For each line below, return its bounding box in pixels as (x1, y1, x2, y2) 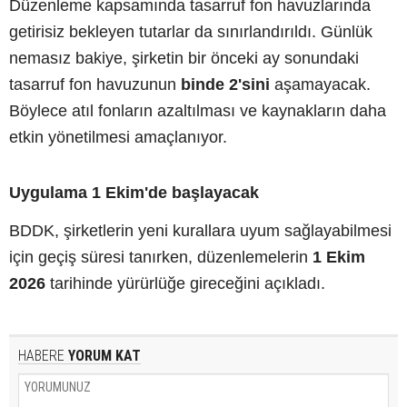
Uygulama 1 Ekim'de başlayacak (9, 183, 259, 202)
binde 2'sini (181, 74, 270, 94)
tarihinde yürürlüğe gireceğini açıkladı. (45, 273, 325, 293)
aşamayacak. (270, 74, 371, 94)
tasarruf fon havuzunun (9, 74, 181, 94)
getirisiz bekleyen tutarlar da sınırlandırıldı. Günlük (9, 22, 372, 41)
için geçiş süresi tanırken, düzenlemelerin (9, 247, 313, 266)
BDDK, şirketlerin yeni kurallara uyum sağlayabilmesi (9, 221, 392, 240)
